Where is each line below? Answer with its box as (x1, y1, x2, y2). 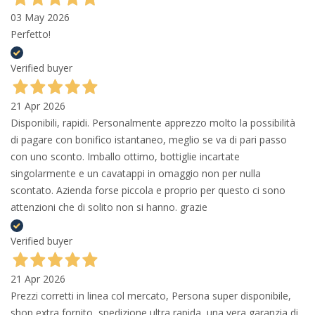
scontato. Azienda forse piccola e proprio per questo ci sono (11, 184, 285, 198)
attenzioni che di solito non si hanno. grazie (11, 200, 207, 214)
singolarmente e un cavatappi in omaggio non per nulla (11, 167, 261, 181)
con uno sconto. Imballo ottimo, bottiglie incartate (11, 150, 240, 164)
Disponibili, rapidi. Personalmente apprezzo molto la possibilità (11, 116, 295, 130)
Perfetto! (11, 27, 51, 41)
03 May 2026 (11, 11, 70, 25)
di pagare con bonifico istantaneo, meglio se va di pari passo (11, 133, 287, 147)
